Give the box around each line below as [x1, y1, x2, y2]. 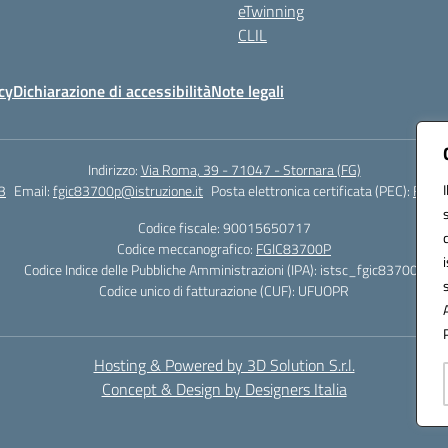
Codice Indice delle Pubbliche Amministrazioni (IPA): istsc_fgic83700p [23, 259, 425, 280]
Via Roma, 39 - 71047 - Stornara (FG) [140, 159, 361, 180]
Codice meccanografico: [117, 238, 256, 259]
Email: [14, 180, 53, 201]
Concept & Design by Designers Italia [101, 377, 347, 401]
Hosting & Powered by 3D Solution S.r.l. [93, 353, 355, 377]
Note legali [211, 79, 284, 103]
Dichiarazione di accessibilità [13, 79, 211, 103]
